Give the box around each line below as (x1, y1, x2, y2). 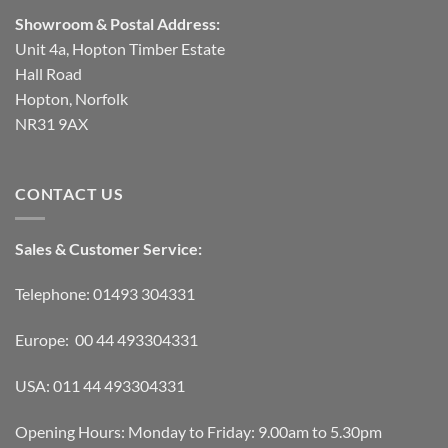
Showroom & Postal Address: (15, 14, 220, 34)
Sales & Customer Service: (15, 238, 202, 258)
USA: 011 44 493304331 (15, 376, 185, 396)
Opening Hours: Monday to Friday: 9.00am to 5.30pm (15, 421, 382, 441)
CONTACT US (15, 184, 124, 204)
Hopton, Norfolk (15, 89, 128, 109)
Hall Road (15, 64, 82, 84)
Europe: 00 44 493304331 (15, 330, 198, 350)
